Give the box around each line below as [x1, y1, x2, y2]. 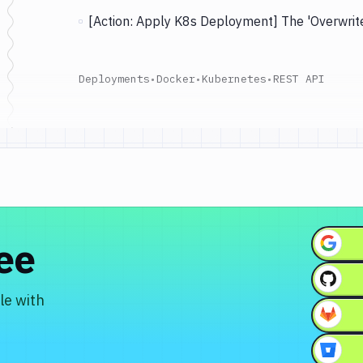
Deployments [79, 72, 150, 86]
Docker [156, 72, 195, 86]
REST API [273, 72, 325, 86]
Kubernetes [202, 72, 267, 86]
